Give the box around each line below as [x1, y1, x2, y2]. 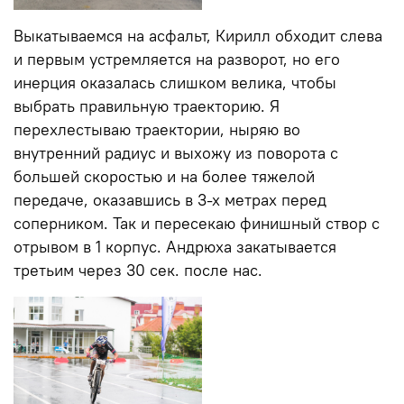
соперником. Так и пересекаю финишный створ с [14, 213, 380, 234]
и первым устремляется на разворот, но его [14, 49, 340, 69]
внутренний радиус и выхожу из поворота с [14, 142, 338, 163]
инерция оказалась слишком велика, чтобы [14, 72, 336, 93]
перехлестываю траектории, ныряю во [14, 119, 300, 140]
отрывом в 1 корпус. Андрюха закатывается [14, 236, 336, 257]
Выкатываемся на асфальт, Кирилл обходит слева [14, 25, 382, 46]
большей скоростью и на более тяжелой [14, 166, 315, 187]
